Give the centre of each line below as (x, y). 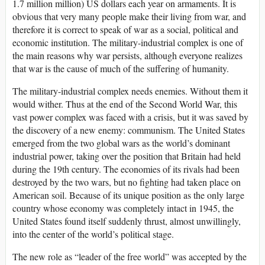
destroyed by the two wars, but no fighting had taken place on (127, 182)
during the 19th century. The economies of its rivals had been (126, 169)
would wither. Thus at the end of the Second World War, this (125, 104)
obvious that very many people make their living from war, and (129, 17)
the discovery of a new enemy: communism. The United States (129, 130)
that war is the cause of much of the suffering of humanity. (121, 69)
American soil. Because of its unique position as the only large (128, 195)
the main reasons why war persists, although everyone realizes (127, 56)
